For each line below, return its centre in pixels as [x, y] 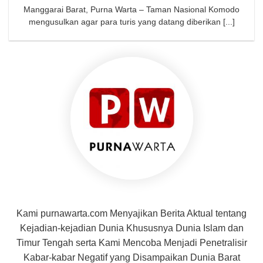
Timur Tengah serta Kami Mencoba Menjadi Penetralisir [131, 242]
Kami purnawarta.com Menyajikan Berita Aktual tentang [131, 213]
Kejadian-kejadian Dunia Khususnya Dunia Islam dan [131, 228]
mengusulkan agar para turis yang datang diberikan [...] [131, 22]
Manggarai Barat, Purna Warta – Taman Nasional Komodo [131, 10]
